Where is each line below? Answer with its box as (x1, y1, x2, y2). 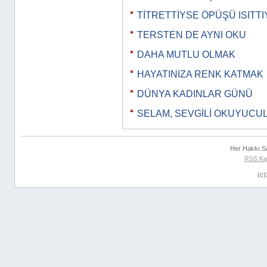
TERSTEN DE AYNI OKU (137, 30, 246, 40)
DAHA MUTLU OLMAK (137, 49, 235, 60)
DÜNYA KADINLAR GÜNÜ (137, 89, 253, 99)
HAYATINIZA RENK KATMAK (137, 69, 263, 79)
